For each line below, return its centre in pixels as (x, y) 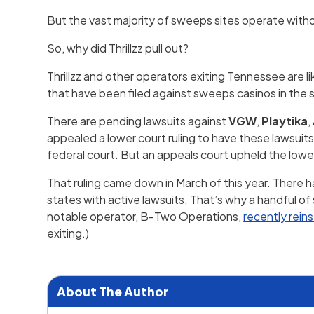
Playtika (285, 121)
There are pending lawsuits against (138, 121)
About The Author (112, 291)
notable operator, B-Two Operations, (145, 217)
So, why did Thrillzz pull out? (118, 48)
